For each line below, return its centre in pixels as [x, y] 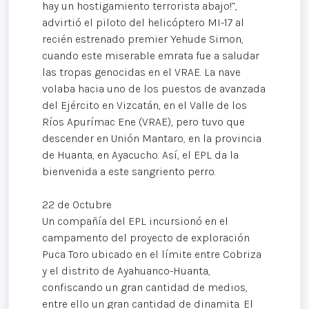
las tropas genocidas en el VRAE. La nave [141, 72]
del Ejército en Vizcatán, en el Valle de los [144, 105]
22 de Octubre [77, 204]
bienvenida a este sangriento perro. [129, 171]
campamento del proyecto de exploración [146, 237]
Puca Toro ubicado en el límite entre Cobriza [152, 254]
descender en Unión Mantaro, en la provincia [152, 138]
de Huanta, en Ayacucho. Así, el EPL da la [140, 154]
